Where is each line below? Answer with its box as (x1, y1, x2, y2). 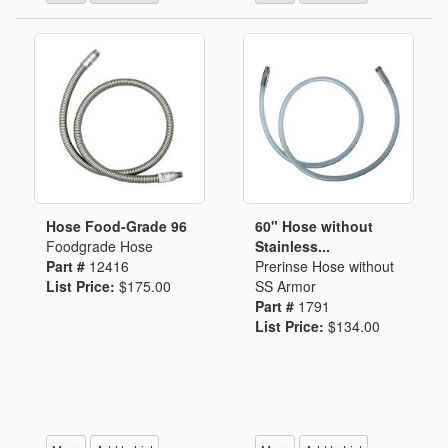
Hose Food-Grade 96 (46, 216, 187, 236)
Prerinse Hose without (255, 256, 394, 276)
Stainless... (255, 236, 330, 256)
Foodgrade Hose (46, 236, 153, 256)
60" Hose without (255, 216, 373, 236)
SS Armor (255, 276, 316, 296)
